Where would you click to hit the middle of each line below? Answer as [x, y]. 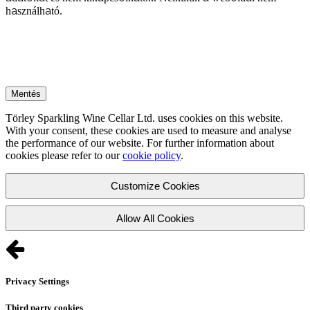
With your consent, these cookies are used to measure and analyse [148, 131]
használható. [34, 11]
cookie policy [152, 156]
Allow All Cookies [155, 219]
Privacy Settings [37, 281]
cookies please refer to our [64, 156]
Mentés [26, 94]
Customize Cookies [155, 186]
